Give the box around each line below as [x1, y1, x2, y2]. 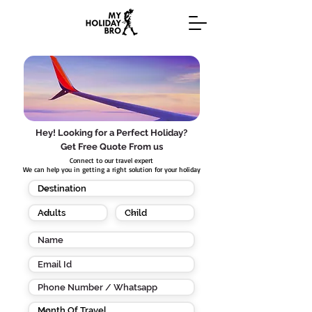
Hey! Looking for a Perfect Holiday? [36, 127, 187, 138]
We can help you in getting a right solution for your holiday [22, 165, 201, 173]
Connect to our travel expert [70, 156, 153, 164]
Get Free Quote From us [60, 141, 163, 152]
